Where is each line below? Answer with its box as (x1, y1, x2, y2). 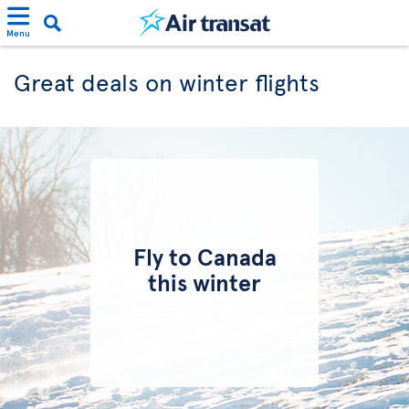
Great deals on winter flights (14, 65, 320, 98)
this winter (148, 266, 261, 298)
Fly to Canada (132, 240, 277, 272)
